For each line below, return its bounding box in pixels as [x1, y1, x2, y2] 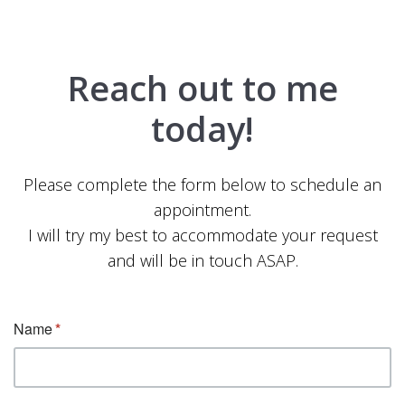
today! [151, 105, 254, 153]
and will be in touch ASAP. [107, 250, 298, 272]
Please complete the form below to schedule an [24, 174, 381, 196]
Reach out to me [67, 64, 338, 112]
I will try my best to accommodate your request [27, 224, 378, 247]
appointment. [154, 199, 251, 221]
